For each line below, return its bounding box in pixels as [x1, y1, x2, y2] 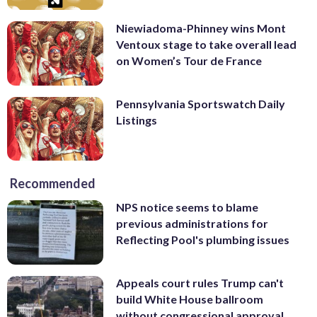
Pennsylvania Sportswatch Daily [116, 96, 285, 110]
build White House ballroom [116, 292, 263, 306]
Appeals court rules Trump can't [116, 276, 284, 290]
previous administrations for [116, 217, 268, 231]
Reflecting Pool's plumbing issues [116, 233, 289, 247]
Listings [116, 113, 157, 127]
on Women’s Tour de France [116, 54, 262, 68]
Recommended [10, 175, 96, 192]
